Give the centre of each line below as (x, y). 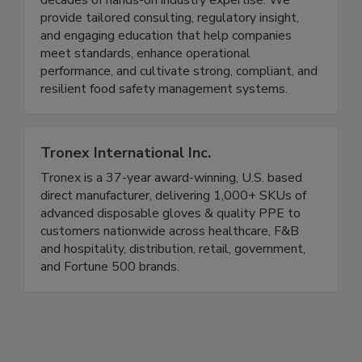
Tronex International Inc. (126, 169)
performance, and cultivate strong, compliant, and (179, 88)
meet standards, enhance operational (145, 70)
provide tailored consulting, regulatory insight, (170, 34)
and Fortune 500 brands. (110, 283)
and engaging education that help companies (166, 52)
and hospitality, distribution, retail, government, (173, 265)
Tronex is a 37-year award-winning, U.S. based (171, 194)
